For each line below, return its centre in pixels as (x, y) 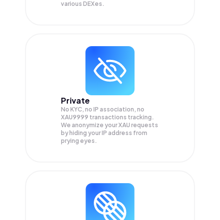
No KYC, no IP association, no (103, 110)
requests (145, 125)
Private (75, 101)
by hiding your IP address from (104, 133)
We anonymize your (90, 125)
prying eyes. (79, 141)
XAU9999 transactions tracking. (108, 117)
